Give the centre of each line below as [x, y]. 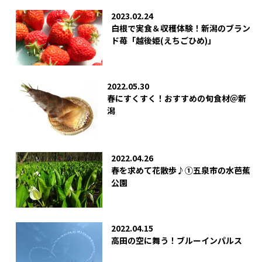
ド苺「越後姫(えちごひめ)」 [164, 41]
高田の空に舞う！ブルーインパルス [177, 241]
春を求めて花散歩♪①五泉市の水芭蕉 [181, 170]
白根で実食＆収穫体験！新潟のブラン [181, 28]
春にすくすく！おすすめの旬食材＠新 [177, 99]
